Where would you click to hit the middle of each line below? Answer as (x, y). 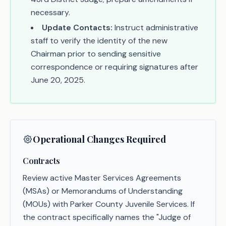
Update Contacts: (77, 27)
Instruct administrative (155, 27)
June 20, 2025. (58, 80)
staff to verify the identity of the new (99, 41)
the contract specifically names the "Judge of (107, 217)
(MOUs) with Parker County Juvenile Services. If (109, 204)
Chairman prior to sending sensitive (96, 54)
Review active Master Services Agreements (102, 178)
